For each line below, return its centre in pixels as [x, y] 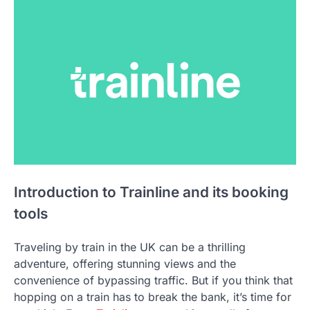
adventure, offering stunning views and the [125, 264]
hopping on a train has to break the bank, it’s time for [153, 297]
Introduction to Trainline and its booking [151, 192]
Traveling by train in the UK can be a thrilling [130, 247]
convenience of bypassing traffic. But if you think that [153, 281]
